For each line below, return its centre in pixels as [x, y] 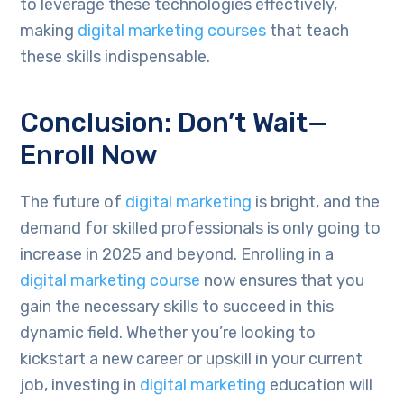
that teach [310, 31]
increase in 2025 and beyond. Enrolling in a [177, 255]
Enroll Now [89, 156]
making [47, 31]
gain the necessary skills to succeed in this [177, 307]
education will [321, 386]
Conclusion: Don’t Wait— [174, 123]
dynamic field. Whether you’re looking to [168, 333]
